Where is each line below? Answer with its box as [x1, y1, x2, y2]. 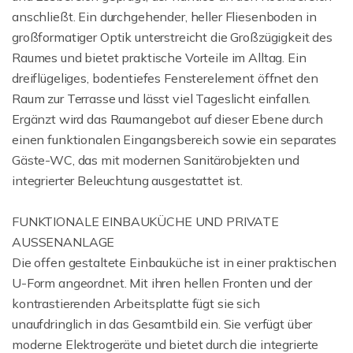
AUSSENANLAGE [12, 234, 115, 250]
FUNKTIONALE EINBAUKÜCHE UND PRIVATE [12, 214, 279, 229]
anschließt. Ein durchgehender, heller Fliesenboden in [12, 9, 317, 24]
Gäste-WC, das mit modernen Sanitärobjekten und [12, 152, 299, 168]
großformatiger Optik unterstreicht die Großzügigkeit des [12, 29, 333, 45]
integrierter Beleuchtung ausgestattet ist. [12, 173, 243, 188]
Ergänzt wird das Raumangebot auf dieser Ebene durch [12, 111, 323, 127]
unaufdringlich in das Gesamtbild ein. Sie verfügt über [12, 316, 313, 332]
